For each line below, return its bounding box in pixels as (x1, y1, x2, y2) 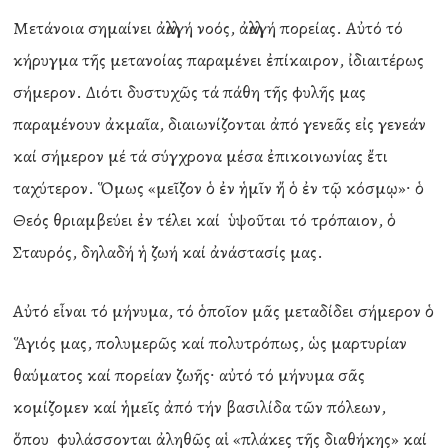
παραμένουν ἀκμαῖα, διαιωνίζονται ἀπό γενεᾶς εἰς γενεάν (13, 112, 427, 136)
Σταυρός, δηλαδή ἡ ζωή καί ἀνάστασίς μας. (13, 240, 324, 264)
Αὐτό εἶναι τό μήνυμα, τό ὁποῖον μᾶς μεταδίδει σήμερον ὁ (13, 299, 435, 323)
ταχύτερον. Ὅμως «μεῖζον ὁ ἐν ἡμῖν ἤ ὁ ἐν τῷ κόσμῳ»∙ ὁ (13, 176, 425, 200)
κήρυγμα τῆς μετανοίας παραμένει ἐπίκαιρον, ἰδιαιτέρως (13, 48, 425, 72)
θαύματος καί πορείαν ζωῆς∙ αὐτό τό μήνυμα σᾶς (13, 363, 366, 387)
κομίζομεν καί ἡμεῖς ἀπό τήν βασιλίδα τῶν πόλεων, (13, 395, 387, 419)
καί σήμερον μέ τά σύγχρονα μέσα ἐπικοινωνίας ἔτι (13, 144, 389, 168)
